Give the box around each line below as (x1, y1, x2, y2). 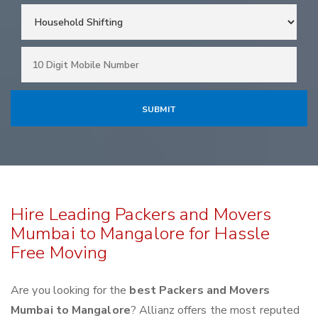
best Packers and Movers (129, 283, 270, 299)
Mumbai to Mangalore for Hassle (11, 221, 270, 246)
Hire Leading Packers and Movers (11, 202, 272, 227)
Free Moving (11, 241, 108, 265)
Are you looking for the (11, 283, 130, 299)
